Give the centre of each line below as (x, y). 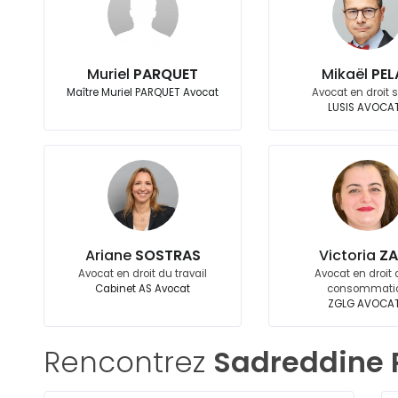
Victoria (349, 255)
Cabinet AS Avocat (143, 289)
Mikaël (346, 74)
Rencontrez (128, 362)
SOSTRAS (167, 255)
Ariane (110, 255)
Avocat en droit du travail (143, 274)
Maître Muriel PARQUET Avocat (143, 92)
